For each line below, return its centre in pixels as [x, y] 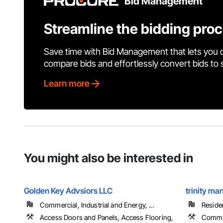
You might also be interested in [109, 158]
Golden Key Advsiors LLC [68, 191]
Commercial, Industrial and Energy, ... [97, 205]
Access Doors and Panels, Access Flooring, [107, 218]
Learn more [67, 84]
